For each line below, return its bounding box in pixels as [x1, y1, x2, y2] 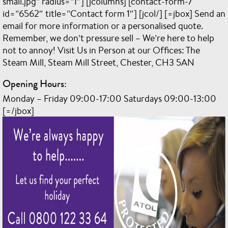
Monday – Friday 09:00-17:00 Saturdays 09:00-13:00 [3, 92, 216, 104]
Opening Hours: [3, 76, 67, 91]
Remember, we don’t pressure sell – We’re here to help [3, 32, 214, 44]
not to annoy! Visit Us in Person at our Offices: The [3, 44, 200, 56]
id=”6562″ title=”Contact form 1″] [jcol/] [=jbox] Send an [3, 7, 225, 19]
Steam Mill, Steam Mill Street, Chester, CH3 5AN [3, 56, 194, 68]
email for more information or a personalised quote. [3, 19, 203, 32]
